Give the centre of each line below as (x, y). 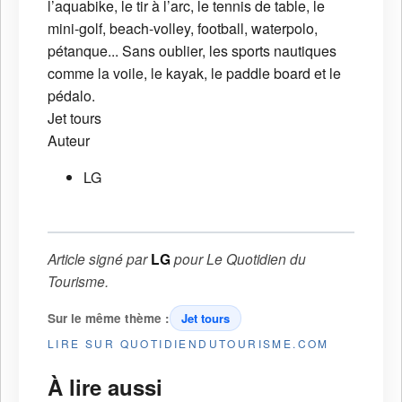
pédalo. (71, 95)
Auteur (69, 140)
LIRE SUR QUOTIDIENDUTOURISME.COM (188, 343)
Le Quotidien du (256, 258)
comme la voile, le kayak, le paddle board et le (194, 73)
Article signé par (99, 258)
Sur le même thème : (109, 318)
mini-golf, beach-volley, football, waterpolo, (183, 28)
